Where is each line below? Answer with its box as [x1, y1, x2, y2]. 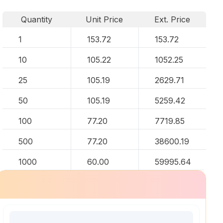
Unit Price [86, 14, 123, 24]
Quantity [20, 14, 52, 24]
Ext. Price [154, 14, 191, 24]
